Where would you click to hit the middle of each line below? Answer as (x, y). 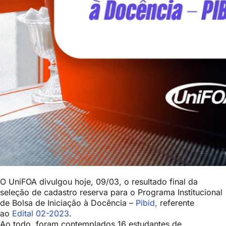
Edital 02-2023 (41, 213)
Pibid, (147, 203)
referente (176, 203)
